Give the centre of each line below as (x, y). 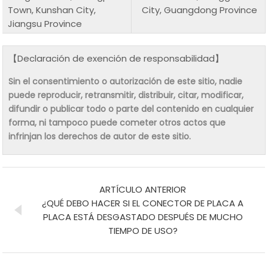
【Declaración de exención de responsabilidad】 (116, 58)
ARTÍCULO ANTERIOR (143, 189)
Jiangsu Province (45, 23)
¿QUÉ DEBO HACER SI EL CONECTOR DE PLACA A (143, 203)
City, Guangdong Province (200, 10)
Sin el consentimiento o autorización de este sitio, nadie (126, 81)
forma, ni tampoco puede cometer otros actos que (117, 122)
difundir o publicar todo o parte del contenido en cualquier (131, 109)
